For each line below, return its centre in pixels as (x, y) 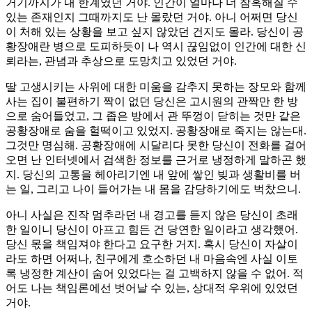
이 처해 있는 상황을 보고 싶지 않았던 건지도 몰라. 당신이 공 (155, 32)
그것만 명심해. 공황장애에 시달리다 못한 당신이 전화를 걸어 (156, 146)
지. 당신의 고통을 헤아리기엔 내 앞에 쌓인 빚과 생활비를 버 (153, 175)
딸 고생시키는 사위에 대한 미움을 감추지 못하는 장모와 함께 (156, 87)
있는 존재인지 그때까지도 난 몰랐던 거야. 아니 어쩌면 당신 (152, 17)
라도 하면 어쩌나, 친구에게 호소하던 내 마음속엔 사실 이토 (152, 259)
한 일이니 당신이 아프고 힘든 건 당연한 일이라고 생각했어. (152, 230)
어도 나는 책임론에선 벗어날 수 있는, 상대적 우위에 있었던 (152, 288)
